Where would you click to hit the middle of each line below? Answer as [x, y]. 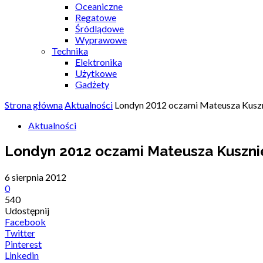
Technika [70, 51]
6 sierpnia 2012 [36, 177]
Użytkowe [96, 73]
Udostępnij [27, 210]
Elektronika [99, 62]
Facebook [25, 221]
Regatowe [96, 17]
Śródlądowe [100, 28]
